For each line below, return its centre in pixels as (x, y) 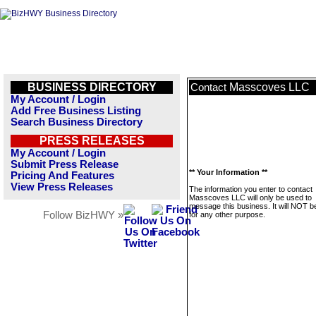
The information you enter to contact (251, 189)
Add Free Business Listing (76, 111)
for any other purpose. (227, 214)
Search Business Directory (77, 122)
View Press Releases (62, 187)
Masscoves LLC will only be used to (250, 197)
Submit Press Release (65, 164)
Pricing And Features (62, 176)
